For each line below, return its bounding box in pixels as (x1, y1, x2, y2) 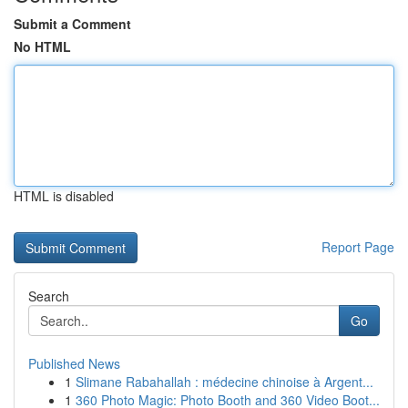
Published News (28, 354, 120, 372)
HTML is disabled (14, 187, 114, 205)
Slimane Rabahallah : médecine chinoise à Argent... (76, 372, 373, 391)
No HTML (14, 37, 71, 56)
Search (28, 287, 69, 305)
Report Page (321, 238, 394, 256)
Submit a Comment (14, 15, 131, 33)
